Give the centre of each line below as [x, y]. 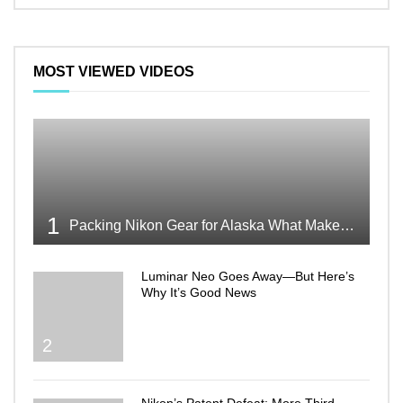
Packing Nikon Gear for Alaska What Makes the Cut [347, 226]
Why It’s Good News [199, 293]
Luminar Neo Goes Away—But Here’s [248, 277]
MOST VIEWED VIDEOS [114, 72]
